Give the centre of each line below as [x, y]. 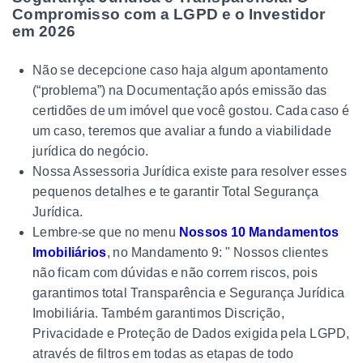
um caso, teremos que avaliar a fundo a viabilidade [182, 130]
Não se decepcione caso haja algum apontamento [180, 70]
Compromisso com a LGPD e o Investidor [169, 14]
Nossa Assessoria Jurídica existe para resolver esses [190, 171]
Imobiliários [70, 252]
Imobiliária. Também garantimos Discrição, [159, 313]
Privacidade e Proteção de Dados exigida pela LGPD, [191, 333]
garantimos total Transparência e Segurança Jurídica [189, 293]
